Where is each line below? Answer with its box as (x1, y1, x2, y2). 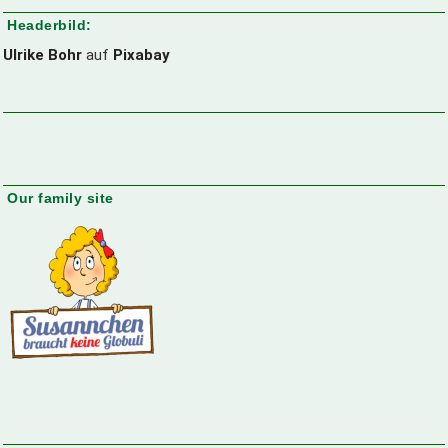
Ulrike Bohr (3, 46, 82, 65)
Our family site (7, 190, 114, 207)
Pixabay (113, 46, 170, 65)
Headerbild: (7, 17, 92, 34)
